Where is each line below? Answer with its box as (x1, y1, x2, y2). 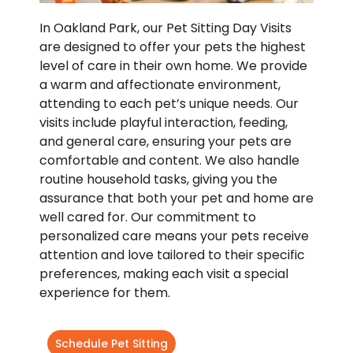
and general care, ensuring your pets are (39, 132, 292, 151)
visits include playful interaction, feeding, (39, 113, 288, 132)
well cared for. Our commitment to (39, 208, 256, 227)
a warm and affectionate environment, (39, 76, 281, 95)
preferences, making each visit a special (39, 265, 288, 284)
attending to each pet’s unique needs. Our (39, 95, 299, 113)
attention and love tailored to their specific (39, 246, 305, 265)
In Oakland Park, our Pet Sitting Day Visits (39, 19, 292, 38)
